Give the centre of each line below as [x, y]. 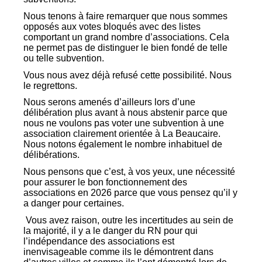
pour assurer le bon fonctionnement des [105, 182]
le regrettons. [50, 85]
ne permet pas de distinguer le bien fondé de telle [125, 48]
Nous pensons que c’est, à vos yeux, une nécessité [129, 172]
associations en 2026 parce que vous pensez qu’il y [130, 193]
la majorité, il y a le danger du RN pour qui [111, 230]
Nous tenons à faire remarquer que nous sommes [125, 16]
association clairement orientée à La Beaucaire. [122, 134]
